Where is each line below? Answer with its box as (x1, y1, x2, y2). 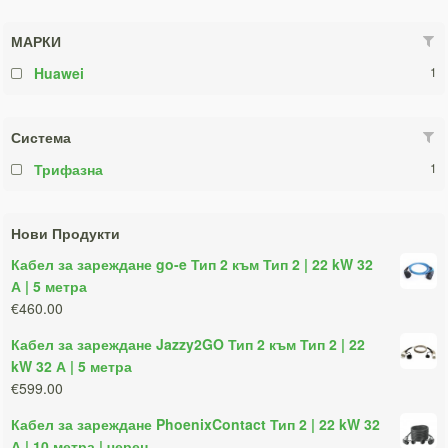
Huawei (34, 63, 85, 84)
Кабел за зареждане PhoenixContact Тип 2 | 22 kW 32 (11, 413, 381, 434)
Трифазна (34, 159, 104, 180)
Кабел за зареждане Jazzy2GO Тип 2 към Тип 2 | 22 (11, 333, 366, 354)
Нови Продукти (11, 222, 121, 243)
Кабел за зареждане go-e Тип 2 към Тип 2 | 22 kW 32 (11, 253, 374, 274)
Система (11, 127, 72, 148)
